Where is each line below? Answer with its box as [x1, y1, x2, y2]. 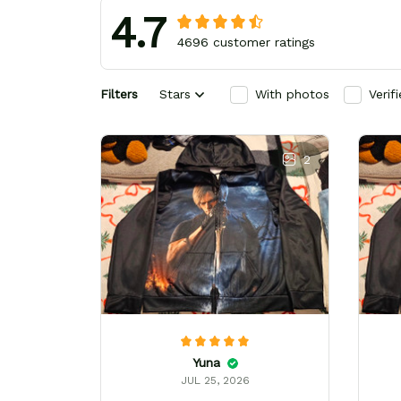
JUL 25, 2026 [180, 374, 250, 388]
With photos [255, 87, 329, 102]
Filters [100, 87, 138, 102]
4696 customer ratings [177, 34, 315, 49]
